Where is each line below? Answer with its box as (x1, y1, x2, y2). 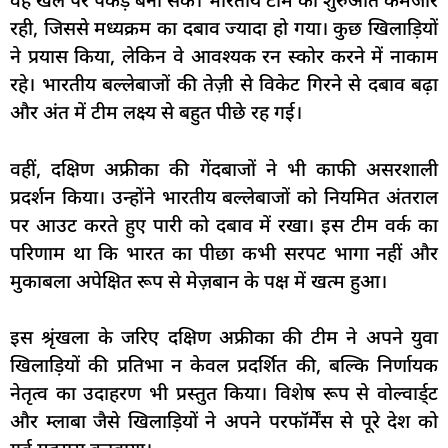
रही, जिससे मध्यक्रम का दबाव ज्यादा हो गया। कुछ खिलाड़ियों (10, 15, 438, 42)
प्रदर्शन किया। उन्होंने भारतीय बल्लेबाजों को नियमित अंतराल (10, 183, 438, 210)
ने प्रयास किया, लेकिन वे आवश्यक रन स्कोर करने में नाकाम (10, 43, 438, 70)
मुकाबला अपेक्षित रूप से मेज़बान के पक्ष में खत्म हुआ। (10, 267, 387, 294)
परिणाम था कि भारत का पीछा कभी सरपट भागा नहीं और (10, 239, 438, 266)
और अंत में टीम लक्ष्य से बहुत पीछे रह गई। (10, 99, 302, 126)
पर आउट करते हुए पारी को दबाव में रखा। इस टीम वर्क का (10, 211, 438, 238)
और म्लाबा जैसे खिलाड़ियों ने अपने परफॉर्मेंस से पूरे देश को (10, 408, 438, 435)
